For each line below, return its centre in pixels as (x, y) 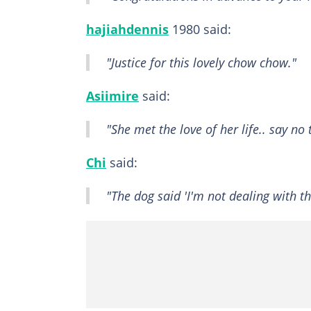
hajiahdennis (127, 30)
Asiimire (112, 96)
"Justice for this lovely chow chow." (201, 63)
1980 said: (200, 30)
